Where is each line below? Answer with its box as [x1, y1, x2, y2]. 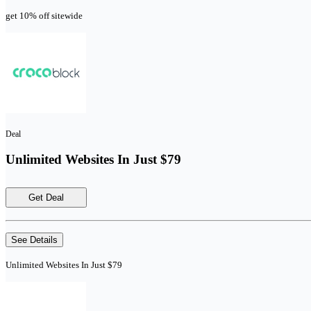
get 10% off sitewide [6, 10, 83, 21]
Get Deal [28, 192, 64, 203]
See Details [11, 235, 58, 246]
